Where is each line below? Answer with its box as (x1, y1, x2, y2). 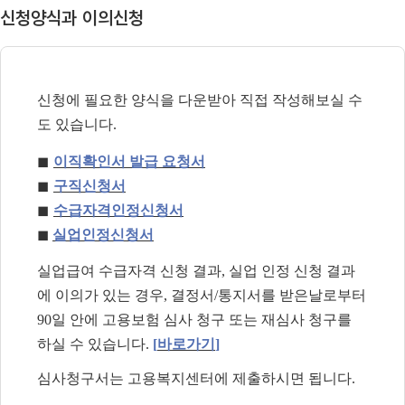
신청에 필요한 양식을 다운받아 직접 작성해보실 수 (37, 92, 363, 108)
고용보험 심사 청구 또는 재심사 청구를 (102, 311, 352, 327)
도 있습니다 (37, 117, 113, 133)
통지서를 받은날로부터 (218, 287, 366, 303)
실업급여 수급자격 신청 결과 (37, 262, 221, 278)
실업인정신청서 (52, 226, 154, 242)
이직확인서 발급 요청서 (53, 153, 205, 169)
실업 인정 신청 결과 (229, 262, 355, 278)
